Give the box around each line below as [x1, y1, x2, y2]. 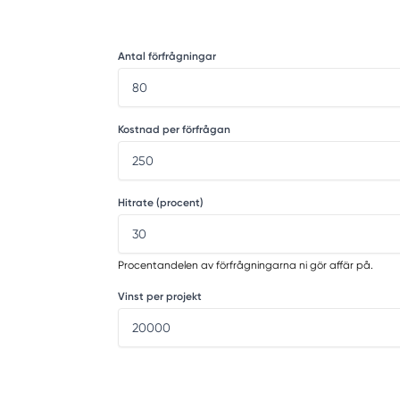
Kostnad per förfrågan [118, 122, 230, 136]
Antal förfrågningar [118, 49, 216, 62]
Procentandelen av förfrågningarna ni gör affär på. [118, 258, 373, 271]
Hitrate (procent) [118, 196, 204, 209]
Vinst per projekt [118, 289, 202, 303]
